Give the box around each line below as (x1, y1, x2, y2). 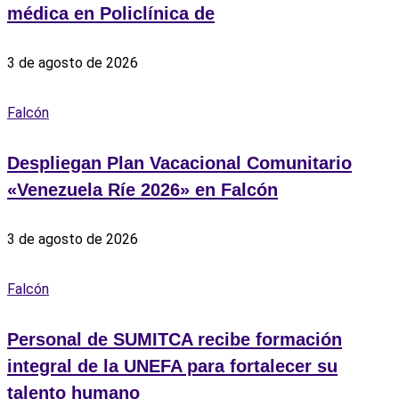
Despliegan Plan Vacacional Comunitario (7, 153, 352, 174)
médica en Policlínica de (7, 4, 215, 24)
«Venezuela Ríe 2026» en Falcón (7, 180, 278, 200)
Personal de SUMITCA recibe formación (7, 330, 342, 350)
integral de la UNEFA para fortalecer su (7, 356, 338, 377)
